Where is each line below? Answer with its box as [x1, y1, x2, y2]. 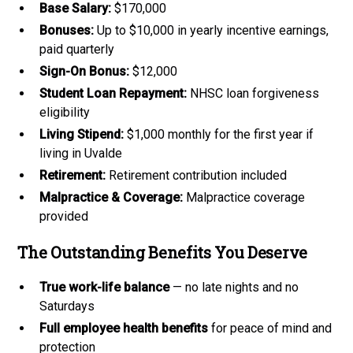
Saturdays [39, 298, 95, 314]
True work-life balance [39, 279, 170, 295]
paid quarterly [39, 41, 115, 57]
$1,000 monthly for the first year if [124, 126, 314, 142]
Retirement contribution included [106, 167, 288, 183]
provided [39, 208, 89, 224]
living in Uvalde [39, 145, 123, 161]
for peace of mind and [208, 320, 333, 336]
